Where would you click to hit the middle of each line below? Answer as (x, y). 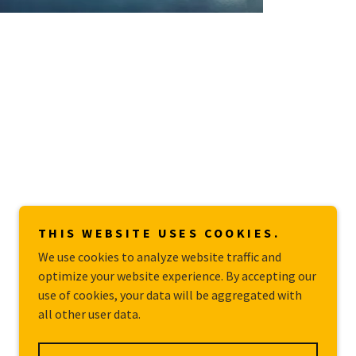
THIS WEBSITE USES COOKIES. (159, 233)
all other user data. (89, 314)
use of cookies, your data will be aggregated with (170, 295)
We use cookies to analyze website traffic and (160, 257)
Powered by (235, 337)
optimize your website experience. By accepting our (177, 276)
